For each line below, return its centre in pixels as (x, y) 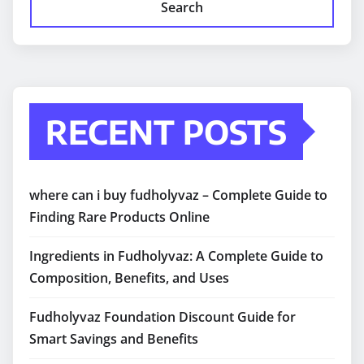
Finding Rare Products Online (119, 217)
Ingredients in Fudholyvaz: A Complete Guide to (176, 256)
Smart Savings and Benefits (114, 339)
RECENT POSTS (166, 132)
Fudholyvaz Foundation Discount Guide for (162, 317)
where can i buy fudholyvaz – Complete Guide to (178, 195)
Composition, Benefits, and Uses (129, 278)
